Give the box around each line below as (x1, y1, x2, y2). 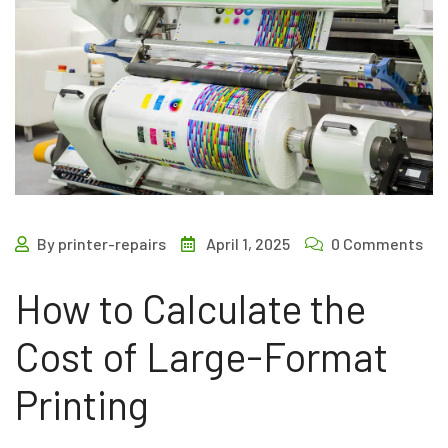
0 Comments (331, 233, 423, 253)
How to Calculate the (15, 283, 366, 332)
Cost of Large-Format (15, 331, 388, 380)
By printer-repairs (37, 233, 166, 253)
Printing (15, 379, 149, 428)
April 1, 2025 (206, 233, 290, 253)
